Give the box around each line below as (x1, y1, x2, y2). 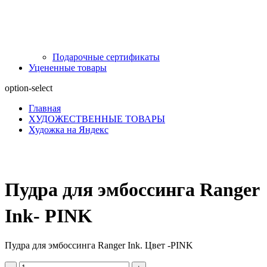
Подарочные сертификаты (52, 51, 160, 62)
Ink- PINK (5, 205, 92, 227)
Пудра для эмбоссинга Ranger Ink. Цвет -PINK (5, 240, 193, 250)
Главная (29, 103, 61, 113)
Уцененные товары (29, 62, 107, 73)
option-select (5, 82, 52, 93)
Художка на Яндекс (29, 124, 108, 135)
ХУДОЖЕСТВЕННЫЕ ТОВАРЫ (29, 113, 165, 124)
